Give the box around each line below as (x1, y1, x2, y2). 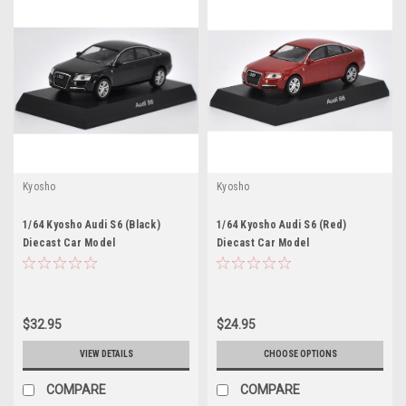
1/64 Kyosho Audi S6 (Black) (23, 217, 160, 231)
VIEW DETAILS (79, 348, 133, 359)
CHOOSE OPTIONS (263, 348, 337, 359)
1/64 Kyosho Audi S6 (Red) (217, 217, 347, 231)
